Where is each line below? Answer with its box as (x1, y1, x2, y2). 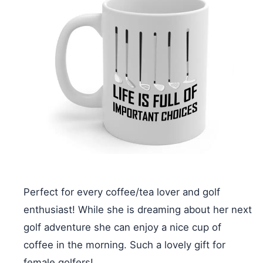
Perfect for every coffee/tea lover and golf (23, 186, 220, 198)
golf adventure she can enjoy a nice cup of (23, 221, 221, 233)
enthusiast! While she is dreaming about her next (23, 203, 252, 215)
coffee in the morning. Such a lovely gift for (23, 238, 225, 251)
